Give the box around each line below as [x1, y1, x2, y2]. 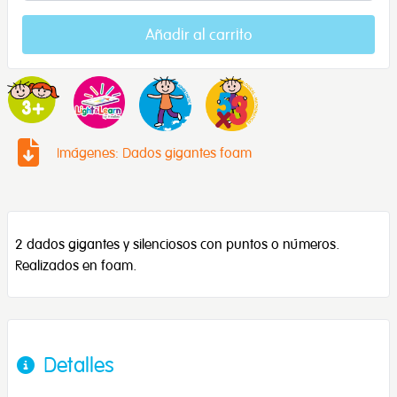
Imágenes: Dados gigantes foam [57, 144, 252, 162]
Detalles [43, 351, 114, 378]
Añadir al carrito [145, 25, 252, 44]
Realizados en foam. [15, 256, 136, 275]
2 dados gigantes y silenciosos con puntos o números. [15, 235, 339, 253]
